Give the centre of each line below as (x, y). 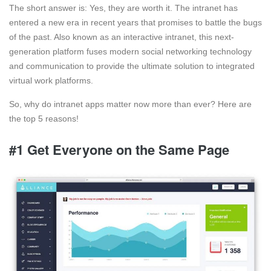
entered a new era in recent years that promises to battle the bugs (135, 23)
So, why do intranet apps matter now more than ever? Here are (130, 104)
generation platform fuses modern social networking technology (130, 52)
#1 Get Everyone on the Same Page (119, 150)
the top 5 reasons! (45, 119)
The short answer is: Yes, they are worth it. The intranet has (123, 8)
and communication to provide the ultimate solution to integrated (132, 66)
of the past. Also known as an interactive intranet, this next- (122, 37)
